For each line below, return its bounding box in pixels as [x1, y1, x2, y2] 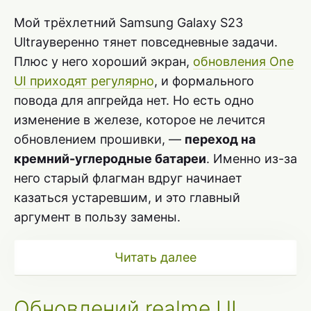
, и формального [154, 74, 254, 89]
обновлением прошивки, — [14, 132, 185, 147]
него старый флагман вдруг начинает [14, 171, 242, 186]
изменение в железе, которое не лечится [14, 112, 265, 128]
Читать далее [115, 250, 196, 265]
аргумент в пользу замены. [14, 210, 180, 225]
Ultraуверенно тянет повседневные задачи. [14, 35, 278, 50]
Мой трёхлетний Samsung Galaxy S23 [14, 15, 243, 31]
